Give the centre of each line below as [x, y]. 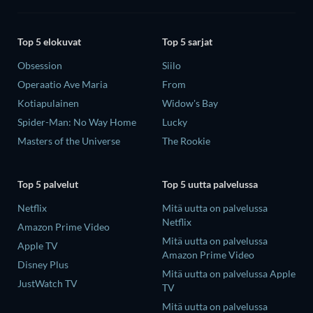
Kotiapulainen [48, 103]
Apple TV [38, 245]
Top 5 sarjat [187, 42]
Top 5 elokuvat [49, 42]
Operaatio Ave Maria [63, 85]
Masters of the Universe [69, 141]
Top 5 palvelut [48, 184]
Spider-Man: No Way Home [77, 122]
